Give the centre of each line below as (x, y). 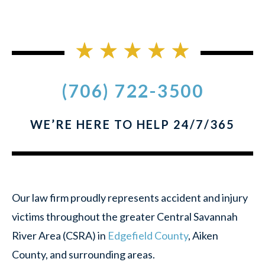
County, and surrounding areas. (83, 254)
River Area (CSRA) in (60, 235)
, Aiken (203, 235)
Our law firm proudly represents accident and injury (130, 198)
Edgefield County (148, 235)
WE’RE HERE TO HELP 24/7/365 (132, 124)
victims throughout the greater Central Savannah (125, 216)
